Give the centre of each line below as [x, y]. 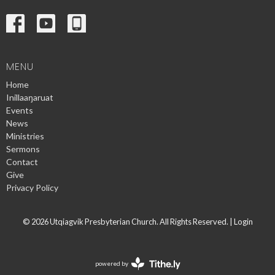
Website [149, 267]
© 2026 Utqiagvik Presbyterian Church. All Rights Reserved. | [128, 221]
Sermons [23, 149]
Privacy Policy [32, 187]
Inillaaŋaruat [30, 97]
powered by [111, 263]
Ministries [25, 136]
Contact [22, 161]
